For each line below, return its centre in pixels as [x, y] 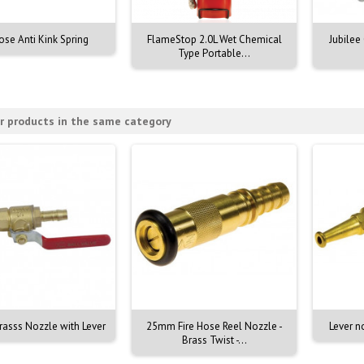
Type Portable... [214, 53]
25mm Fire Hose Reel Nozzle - [214, 326]
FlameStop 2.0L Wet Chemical [214, 39]
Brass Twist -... [214, 340]
